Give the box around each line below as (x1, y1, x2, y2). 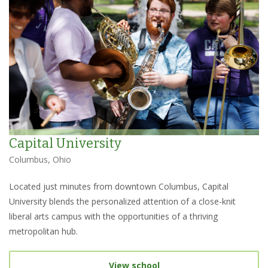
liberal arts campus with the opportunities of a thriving (9, 211, 218, 223)
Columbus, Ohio (9, 154, 71, 166)
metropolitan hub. (9, 226, 78, 237)
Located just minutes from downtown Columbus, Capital (9, 181, 229, 193)
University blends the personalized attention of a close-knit (9, 196, 236, 208)
